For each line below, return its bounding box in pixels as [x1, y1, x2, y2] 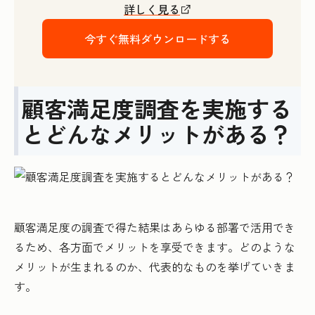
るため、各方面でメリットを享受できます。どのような [14, 238, 295, 256]
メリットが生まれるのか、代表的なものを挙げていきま [14, 258, 295, 276]
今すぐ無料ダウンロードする [84, 30, 231, 48]
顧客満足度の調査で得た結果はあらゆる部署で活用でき [14, 219, 295, 236]
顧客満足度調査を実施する [22, 92, 292, 125]
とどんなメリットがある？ [22, 117, 292, 150]
